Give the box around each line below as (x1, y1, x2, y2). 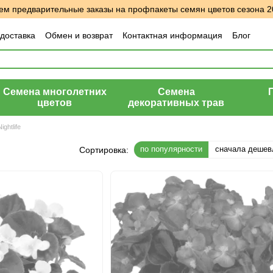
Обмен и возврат (45, 30, 113, 40)
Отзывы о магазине (30, 43, 107, 53)
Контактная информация (122, 30, 222, 40)
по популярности (140, 144, 202, 154)
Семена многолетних (2, 87, 107, 97)
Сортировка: (79, 144, 129, 155)
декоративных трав (128, 97, 225, 108)
